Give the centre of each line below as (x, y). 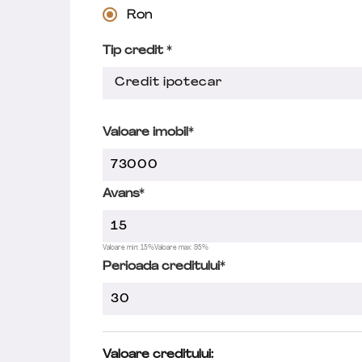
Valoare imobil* (148, 133)
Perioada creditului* (164, 267)
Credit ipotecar (168, 83)
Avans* (124, 194)
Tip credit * (137, 51)
